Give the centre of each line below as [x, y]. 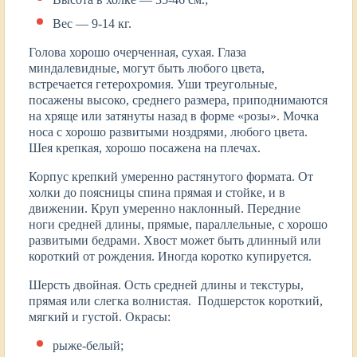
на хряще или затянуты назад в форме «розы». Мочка [174, 116]
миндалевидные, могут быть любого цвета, [147, 69]
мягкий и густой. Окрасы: [100, 317]
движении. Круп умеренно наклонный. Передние [165, 209]
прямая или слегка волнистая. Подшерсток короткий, [176, 301]
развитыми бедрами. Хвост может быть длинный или [175, 241]
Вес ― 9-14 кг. [92, 24]
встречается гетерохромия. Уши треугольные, [153, 84]
